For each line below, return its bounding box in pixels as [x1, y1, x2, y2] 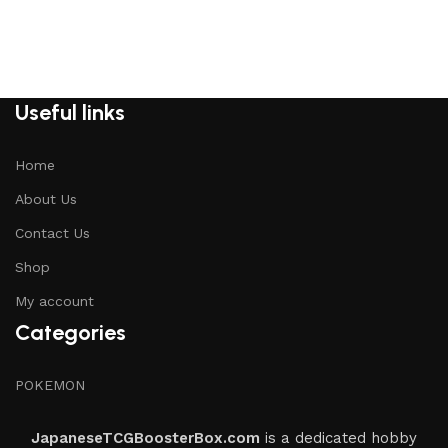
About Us [15, 191, 77, 207]
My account [15, 293, 94, 309]
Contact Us [15, 225, 90, 241]
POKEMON [15, 377, 85, 393]
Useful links [15, 99, 125, 126]
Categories [15, 319, 126, 346]
